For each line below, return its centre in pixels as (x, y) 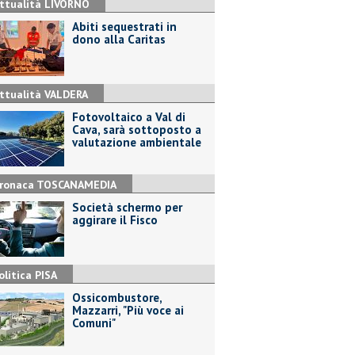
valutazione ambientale (137, 142)
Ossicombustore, (117, 298)
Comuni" (94, 323)
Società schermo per (127, 207)
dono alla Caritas (119, 39)
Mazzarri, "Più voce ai (128, 310)
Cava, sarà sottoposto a (137, 130)
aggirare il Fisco (115, 220)
